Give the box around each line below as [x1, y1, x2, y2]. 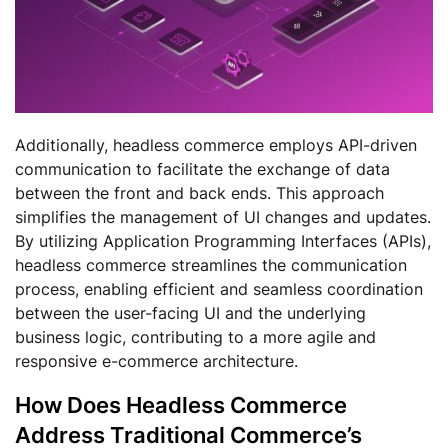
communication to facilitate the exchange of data [15, 159, 390, 179]
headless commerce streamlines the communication [15, 255, 407, 275]
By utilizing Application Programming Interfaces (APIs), [15, 231, 431, 251]
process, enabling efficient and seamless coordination [15, 279, 423, 299]
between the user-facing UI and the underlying [15, 303, 366, 323]
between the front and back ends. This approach [15, 183, 384, 203]
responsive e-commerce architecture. [15, 351, 298, 371]
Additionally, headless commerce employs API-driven [15, 135, 417, 155]
